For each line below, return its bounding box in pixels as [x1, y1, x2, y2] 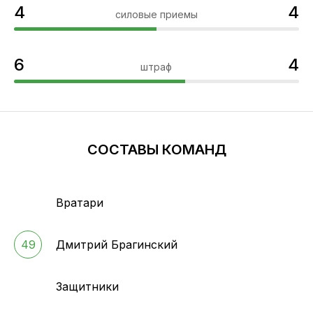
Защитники [56, 279, 119, 294]
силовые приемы [115, 8, 198, 21]
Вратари [56, 196, 103, 210]
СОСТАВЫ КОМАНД [87, 141, 226, 159]
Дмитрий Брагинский [56, 238, 177, 252]
